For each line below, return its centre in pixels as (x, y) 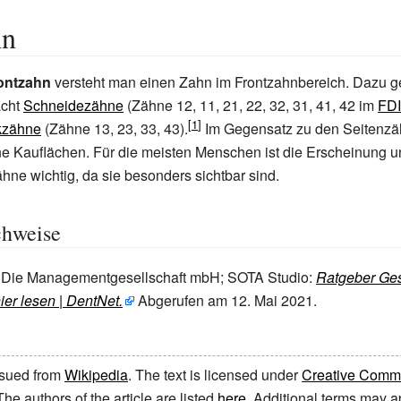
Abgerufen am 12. (194, 300)
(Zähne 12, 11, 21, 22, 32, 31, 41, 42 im (251, 105)
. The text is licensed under (215, 375)
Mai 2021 (284, 300)
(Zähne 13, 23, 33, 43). (115, 128)
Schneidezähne (73, 105)
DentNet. (93, 300)
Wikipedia (96, 375)
